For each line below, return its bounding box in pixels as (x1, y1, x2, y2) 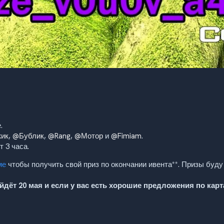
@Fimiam (111, 130, 141, 141)
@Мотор (74, 130, 103, 141)
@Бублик (12, 130, 44, 141)
